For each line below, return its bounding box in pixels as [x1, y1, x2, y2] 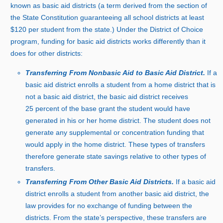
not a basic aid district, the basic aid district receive [25, 92, 185, 101]
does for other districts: [10, 49, 83, 57]
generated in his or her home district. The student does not [25, 116, 211, 124]
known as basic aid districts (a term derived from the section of [10, 1, 208, 9]
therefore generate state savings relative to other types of [25, 152, 207, 160]
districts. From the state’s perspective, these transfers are [25, 213, 207, 222]
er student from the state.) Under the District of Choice [32, 25, 204, 33]
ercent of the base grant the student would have [39, 104, 191, 112]
